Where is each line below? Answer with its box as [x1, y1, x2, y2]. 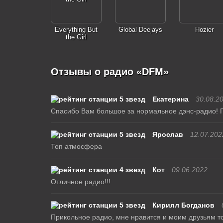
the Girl [65, 33, 87, 41]
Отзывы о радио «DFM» [50, 66, 169, 77]
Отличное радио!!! [50, 178, 111, 186]
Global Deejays [118, 26, 162, 33]
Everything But [54, 26, 98, 33]
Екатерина [152, 95, 189, 103]
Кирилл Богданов [152, 201, 215, 209]
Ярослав [152, 130, 183, 138]
